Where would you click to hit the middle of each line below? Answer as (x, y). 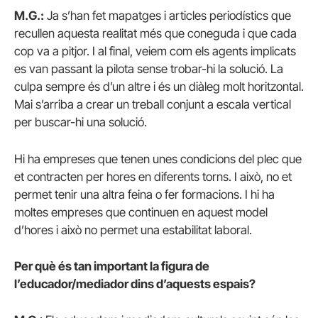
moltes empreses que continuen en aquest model (141, 212)
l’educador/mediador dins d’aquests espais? (135, 284)
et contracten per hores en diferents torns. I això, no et (153, 176)
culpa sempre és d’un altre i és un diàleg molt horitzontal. (159, 87)
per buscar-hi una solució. (81, 122)
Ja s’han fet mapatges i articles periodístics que (168, 16)
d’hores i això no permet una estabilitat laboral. (133, 230)
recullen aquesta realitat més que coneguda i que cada (155, 34)
